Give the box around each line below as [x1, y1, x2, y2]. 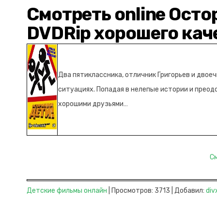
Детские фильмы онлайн [27, 186, 107, 195]
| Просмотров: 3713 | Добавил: [107, 186, 206, 195]
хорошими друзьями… [58, 100, 128, 108]
